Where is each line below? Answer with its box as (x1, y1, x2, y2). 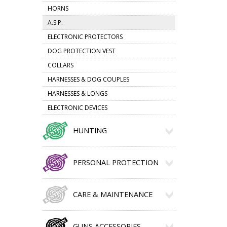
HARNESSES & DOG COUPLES (47, 75, 129, 84)
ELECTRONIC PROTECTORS (47, 32, 123, 41)
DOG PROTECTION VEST (47, 47, 116, 55)
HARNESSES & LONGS (47, 89, 107, 98)
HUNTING (72, 126, 107, 135)
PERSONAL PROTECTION (72, 158, 159, 167)
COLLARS (47, 61, 73, 69)
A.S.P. (47, 18, 63, 27)
